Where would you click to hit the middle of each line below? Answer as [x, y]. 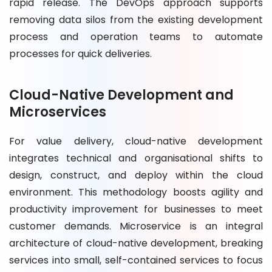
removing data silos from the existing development [136, 19]
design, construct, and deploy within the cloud [136, 175]
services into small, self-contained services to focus [136, 260]
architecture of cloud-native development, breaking [136, 243]
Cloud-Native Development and [121, 95]
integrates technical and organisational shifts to [136, 158]
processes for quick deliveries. [80, 53]
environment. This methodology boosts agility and [136, 192]
